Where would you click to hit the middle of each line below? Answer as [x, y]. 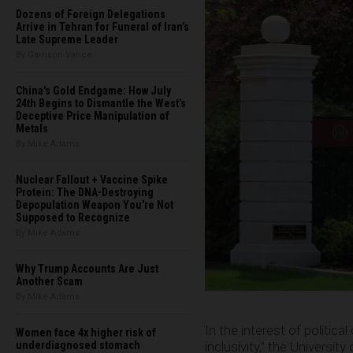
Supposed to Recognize [73, 217]
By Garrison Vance [54, 55]
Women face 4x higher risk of [86, 333]
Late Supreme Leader [67, 39]
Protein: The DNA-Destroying [85, 192]
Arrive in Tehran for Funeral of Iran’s [102, 27]
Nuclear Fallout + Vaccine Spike [92, 180]
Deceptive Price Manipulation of [93, 116]
